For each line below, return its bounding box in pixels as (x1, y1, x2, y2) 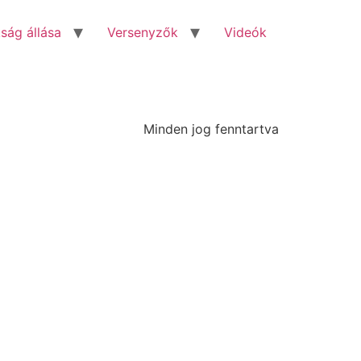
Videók (224, 24, 267, 40)
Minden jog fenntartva (143, 121, 279, 137)
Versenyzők (107, 24, 178, 40)
